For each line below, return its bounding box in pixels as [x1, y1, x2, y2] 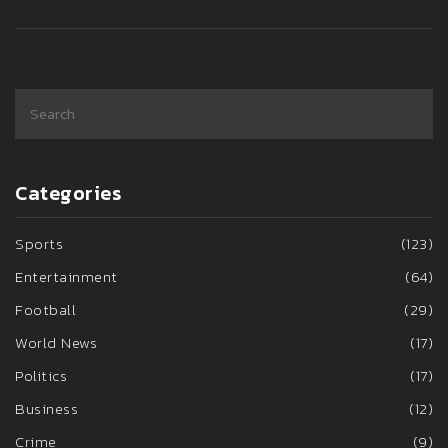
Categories [15, 178, 121, 209]
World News [15, 331, 97, 355]
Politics [15, 364, 67, 388]
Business [15, 397, 78, 421]
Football [15, 298, 76, 322]
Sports [15, 232, 63, 256]
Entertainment [15, 265, 118, 289]
